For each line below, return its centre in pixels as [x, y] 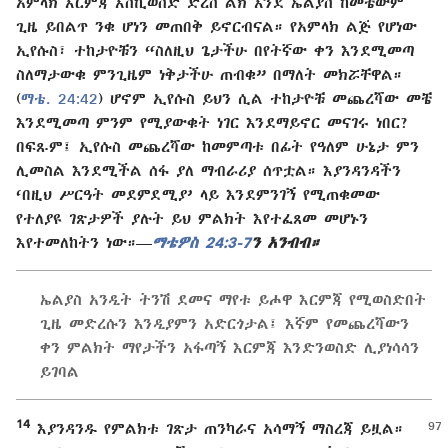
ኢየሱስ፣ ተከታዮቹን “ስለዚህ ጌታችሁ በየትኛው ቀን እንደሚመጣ [215, 50]
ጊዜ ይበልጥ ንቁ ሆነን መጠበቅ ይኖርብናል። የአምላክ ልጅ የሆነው [216, 26]
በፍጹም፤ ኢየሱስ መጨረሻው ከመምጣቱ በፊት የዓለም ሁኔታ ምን [217, 146]
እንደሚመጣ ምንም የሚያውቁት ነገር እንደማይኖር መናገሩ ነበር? [212, 122]
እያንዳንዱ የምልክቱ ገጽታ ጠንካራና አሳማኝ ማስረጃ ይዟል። [216, 428]
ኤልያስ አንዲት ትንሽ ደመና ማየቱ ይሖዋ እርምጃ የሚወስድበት [233, 299]
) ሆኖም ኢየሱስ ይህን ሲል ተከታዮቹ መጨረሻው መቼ [265, 98]
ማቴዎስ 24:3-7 [201, 242]
